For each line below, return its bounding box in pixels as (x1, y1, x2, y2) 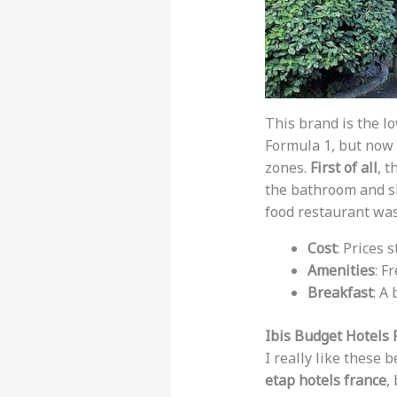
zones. (264, 158, 310, 178)
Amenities (307, 261, 375, 281)
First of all (309, 158, 378, 178)
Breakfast (307, 283, 373, 303)
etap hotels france (264, 370, 386, 391)
